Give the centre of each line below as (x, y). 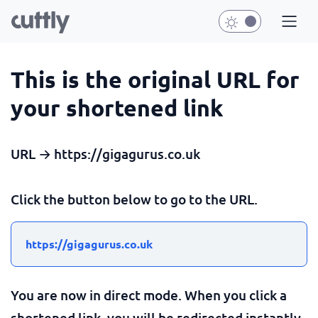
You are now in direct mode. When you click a (149, 295)
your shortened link (117, 108)
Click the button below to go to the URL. (134, 199)
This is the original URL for (155, 79)
